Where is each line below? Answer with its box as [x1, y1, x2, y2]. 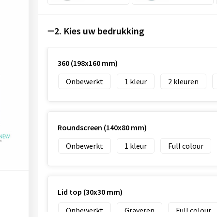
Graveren [124, 205, 155, 215]
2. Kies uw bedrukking [54, 25, 144, 37]
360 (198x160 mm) [57, 58, 118, 68]
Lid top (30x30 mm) [57, 187, 123, 197]
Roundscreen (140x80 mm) [57, 123, 147, 132]
